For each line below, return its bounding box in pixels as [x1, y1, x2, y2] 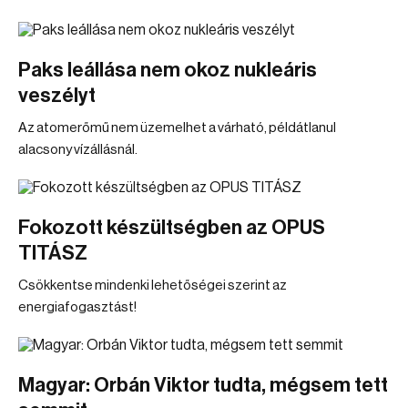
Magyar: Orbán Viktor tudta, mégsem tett [18, 375, 388, 395]
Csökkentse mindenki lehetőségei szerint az [18, 279, 287, 292]
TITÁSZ [18, 243, 87, 263]
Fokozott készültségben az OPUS [18, 218, 325, 238]
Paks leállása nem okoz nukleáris [18, 60, 317, 80]
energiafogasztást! [18, 301, 137, 314]
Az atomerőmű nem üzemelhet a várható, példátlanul [18, 121, 336, 135]
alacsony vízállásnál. [18, 143, 138, 157]
